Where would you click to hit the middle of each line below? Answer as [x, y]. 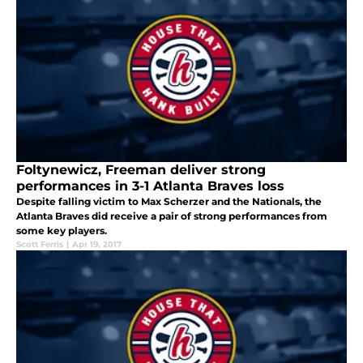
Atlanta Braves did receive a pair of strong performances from [172, 216]
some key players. [62, 231]
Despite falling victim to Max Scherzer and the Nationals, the [169, 202]
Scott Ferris [40, 245]
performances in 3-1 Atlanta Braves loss [150, 186]
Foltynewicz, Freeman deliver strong [141, 170]
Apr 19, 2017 [97, 245]
